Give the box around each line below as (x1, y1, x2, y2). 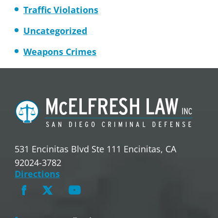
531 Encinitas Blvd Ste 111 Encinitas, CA (15, 143, 176, 155)
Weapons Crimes (23, 46, 96, 57)
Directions (15, 168, 60, 180)
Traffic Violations (23, 4, 98, 16)
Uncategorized (23, 25, 87, 36)
